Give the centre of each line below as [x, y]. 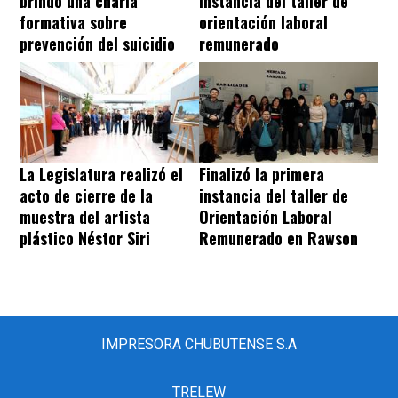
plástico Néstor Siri [85, 239]
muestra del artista [85, 217]
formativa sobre [73, 22]
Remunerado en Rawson [279, 239]
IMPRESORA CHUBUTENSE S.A [199, 345]
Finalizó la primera [262, 175]
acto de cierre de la [86, 196]
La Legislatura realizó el [101, 175]
